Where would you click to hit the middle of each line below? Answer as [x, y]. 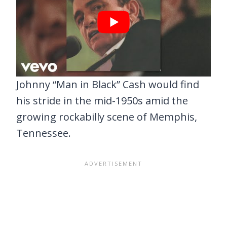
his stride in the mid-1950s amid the [102, 100]
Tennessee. [44, 133]
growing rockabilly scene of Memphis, [107, 117]
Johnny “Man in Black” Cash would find [108, 84]
